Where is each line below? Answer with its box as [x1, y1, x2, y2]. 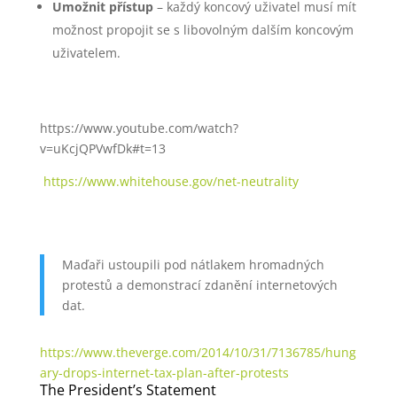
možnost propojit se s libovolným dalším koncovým [51, 21, 354, 39]
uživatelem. [51, 44, 121, 62]
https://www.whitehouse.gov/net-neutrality [39, 173, 299, 191]
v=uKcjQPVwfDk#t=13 [39, 140, 166, 158]
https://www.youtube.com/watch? [39, 120, 238, 137]
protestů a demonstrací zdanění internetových [61, 276, 338, 294]
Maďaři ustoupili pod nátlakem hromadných [61, 256, 324, 274]
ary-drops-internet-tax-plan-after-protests [39, 364, 289, 382]
